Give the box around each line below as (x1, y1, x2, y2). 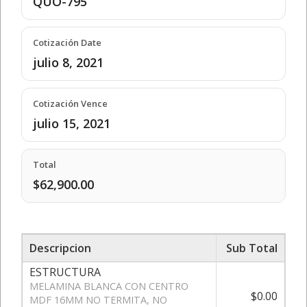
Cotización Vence (33, 97, 108, 110)
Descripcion (29, 240, 91, 256)
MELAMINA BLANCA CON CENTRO (29, 279, 188, 293)
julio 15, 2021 (33, 114, 110, 132)
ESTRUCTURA (29, 264, 101, 280)
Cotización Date (33, 36, 101, 49)
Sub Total (226, 240, 278, 256)
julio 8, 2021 (33, 53, 103, 71)
